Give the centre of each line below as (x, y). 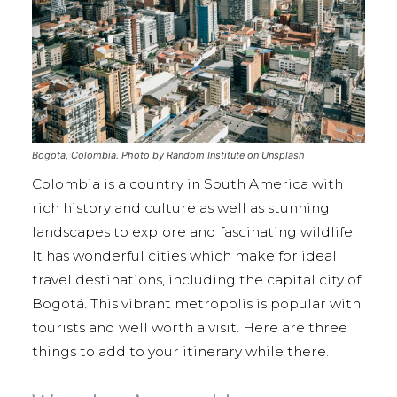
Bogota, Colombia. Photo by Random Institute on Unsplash (168, 155)
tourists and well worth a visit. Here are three (190, 327)
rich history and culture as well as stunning (181, 207)
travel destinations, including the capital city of (196, 279)
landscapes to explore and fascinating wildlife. (194, 231)
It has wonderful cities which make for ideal (184, 255)
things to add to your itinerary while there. (182, 351)
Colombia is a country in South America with (187, 183)
